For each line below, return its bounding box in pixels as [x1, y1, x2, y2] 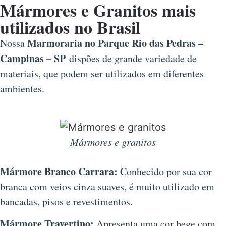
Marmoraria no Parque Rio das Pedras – [27, 36, 203, 51]
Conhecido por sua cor [118, 164, 212, 179]
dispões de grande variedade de [66, 51, 197, 66]
